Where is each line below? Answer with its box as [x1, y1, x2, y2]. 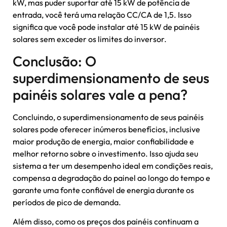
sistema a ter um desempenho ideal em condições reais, [13, 160, 213, 171]
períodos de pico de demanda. [13, 197, 121, 207]
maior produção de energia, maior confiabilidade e [13, 136, 194, 146]
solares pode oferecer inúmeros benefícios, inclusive [13, 124, 200, 134]
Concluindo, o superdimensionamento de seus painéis [13, 111, 204, 122]
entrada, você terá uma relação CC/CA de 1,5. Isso [13, 10, 192, 20]
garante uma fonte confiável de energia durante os [13, 184, 194, 195]
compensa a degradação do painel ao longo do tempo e [13, 172, 210, 183]
